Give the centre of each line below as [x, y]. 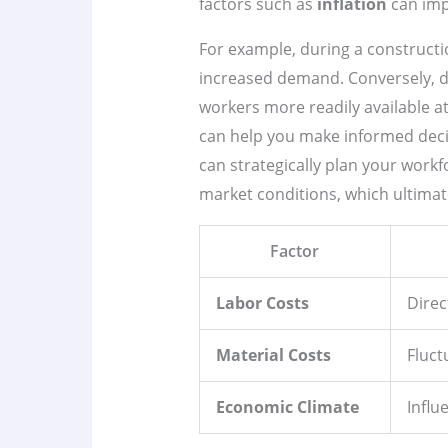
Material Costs [273, 355]
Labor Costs [262, 303]
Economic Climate [287, 407]
